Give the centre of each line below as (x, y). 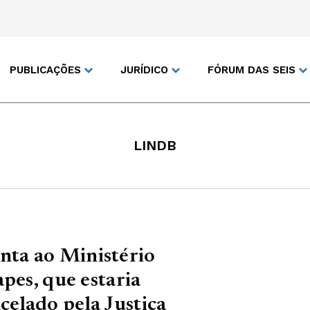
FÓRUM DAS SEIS (252, 70)
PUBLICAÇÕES (45, 70)
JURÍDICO (144, 70)
